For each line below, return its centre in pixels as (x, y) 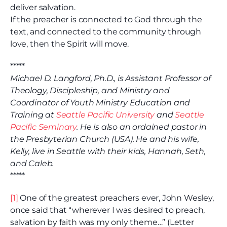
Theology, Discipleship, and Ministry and (90, 91)
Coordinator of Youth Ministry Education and (100, 103)
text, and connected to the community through (106, 32)
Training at (33, 115)
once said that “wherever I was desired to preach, (108, 210)
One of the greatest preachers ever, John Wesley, (116, 198)
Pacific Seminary (44, 127)
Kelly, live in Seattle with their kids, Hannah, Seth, (108, 152)
